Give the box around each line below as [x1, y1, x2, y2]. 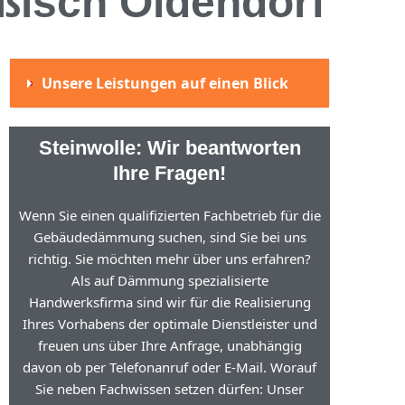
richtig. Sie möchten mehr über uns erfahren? [28, 250, 312, 268]
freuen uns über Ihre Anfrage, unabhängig [37, 336, 302, 354]
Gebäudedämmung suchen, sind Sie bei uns [33, 228, 306, 246]
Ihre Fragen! [113, 162, 227, 184]
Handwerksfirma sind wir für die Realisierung [28, 293, 311, 311]
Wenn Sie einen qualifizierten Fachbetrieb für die [18, 206, 321, 224]
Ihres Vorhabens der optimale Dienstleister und [22, 315, 317, 333]
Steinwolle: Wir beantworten [38, 137, 301, 159]
